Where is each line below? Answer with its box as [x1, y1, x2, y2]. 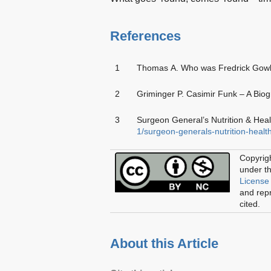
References [110, 28, 181, 44]
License [240, 175, 269, 186]
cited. [240, 198, 260, 209]
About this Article [110, 235, 218, 251]
